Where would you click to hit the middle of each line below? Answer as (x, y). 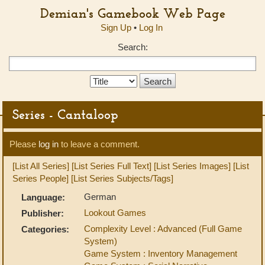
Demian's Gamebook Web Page (132, 13)
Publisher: (43, 213)
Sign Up (116, 28)
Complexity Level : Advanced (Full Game (163, 229)
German (100, 197)
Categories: (45, 229)
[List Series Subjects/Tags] (122, 178)
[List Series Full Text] (112, 166)
